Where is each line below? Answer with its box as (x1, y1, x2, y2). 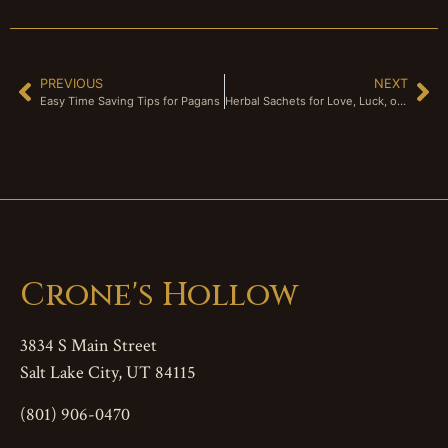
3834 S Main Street (20, 334, 157, 358)
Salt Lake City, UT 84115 (20, 361, 196, 385)
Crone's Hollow (20, 274, 298, 318)
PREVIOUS (40, 76, 103, 92)
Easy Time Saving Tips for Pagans (40, 94, 220, 109)
